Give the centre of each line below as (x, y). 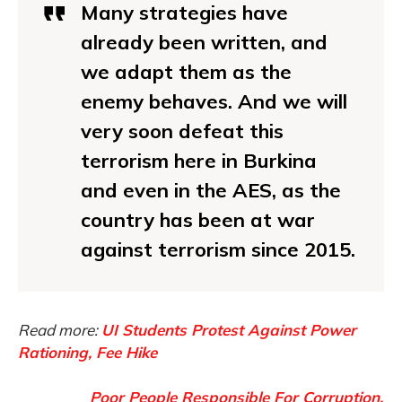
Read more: (60, 330)
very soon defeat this (182, 131)
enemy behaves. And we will (214, 102)
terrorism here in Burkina (199, 161)
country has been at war (198, 220)
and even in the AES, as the (211, 191)
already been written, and (204, 43)
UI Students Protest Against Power (229, 330)
